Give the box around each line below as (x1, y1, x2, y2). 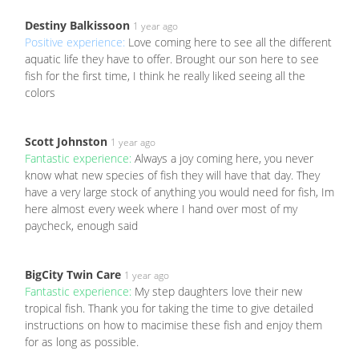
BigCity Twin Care (25, 267, 121, 283)
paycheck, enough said (25, 218, 138, 234)
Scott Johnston (25, 134, 107, 150)
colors (25, 85, 55, 101)
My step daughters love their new (135, 284, 302, 300)
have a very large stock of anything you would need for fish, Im (25, 184, 334, 200)
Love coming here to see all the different (128, 34, 332, 50)
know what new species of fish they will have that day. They (25, 167, 320, 184)
